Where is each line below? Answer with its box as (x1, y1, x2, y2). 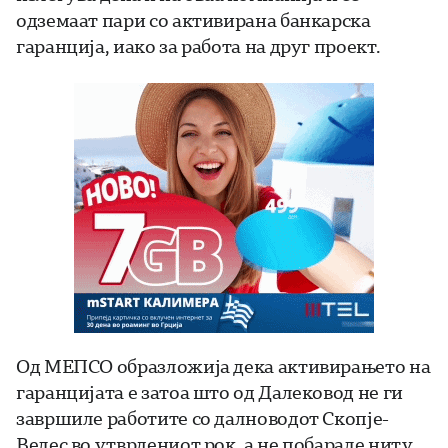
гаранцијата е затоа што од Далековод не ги (16, 380, 403, 405)
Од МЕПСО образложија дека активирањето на (16, 354, 431, 379)
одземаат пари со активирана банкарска (16, 8, 371, 33)
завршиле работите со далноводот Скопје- (16, 406, 389, 431)
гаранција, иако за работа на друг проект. (16, 34, 381, 59)
